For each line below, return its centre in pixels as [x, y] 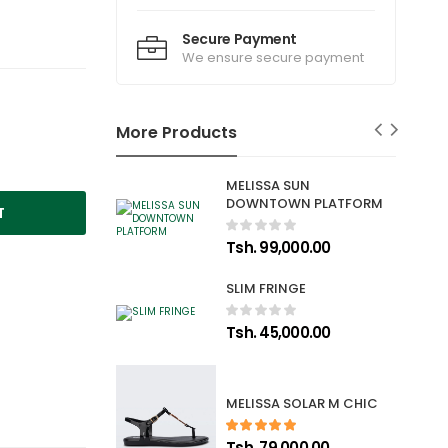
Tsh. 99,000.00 [278, 248]
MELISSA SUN [268, 186]
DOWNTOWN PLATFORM [305, 204]
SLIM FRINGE [266, 289]
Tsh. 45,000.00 [278, 333]
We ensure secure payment [273, 58]
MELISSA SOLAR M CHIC [302, 404]
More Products [176, 133]
